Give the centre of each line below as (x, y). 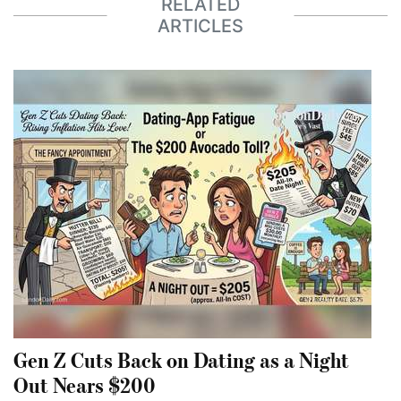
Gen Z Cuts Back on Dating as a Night (181, 359)
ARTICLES (200, 26)
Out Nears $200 (85, 384)
